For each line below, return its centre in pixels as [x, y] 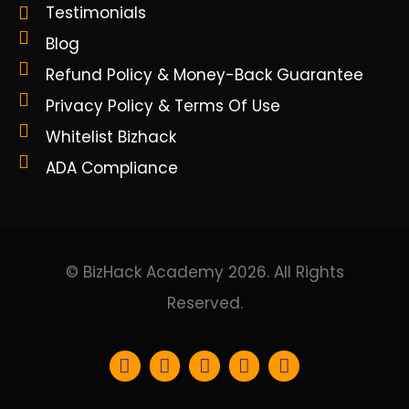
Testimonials [96, 13]
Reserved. [204, 304]
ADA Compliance [112, 168]
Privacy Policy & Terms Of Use [163, 106]
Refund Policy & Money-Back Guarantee [204, 75]
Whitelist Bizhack [111, 137]
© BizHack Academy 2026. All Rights [204, 273]
